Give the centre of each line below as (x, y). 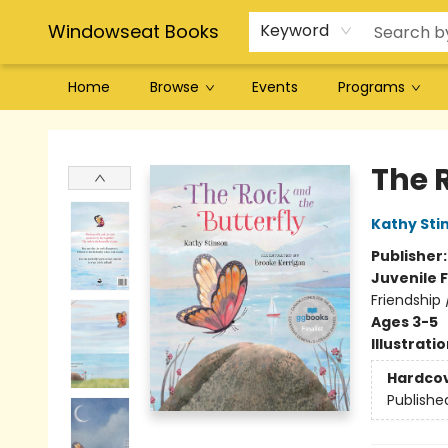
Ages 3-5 (404, 322)
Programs (371, 87)
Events (275, 87)
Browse (174, 87)
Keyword (294, 30)
